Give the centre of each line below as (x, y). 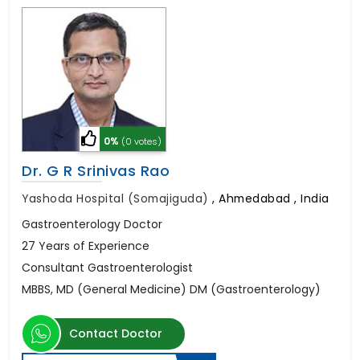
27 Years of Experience (86, 245)
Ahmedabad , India (274, 198)
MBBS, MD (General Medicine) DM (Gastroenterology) (171, 289)
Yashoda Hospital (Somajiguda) (117, 198)
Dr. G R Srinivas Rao (96, 170)
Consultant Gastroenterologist (107, 267)
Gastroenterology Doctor (92, 224)
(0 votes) (141, 141)
